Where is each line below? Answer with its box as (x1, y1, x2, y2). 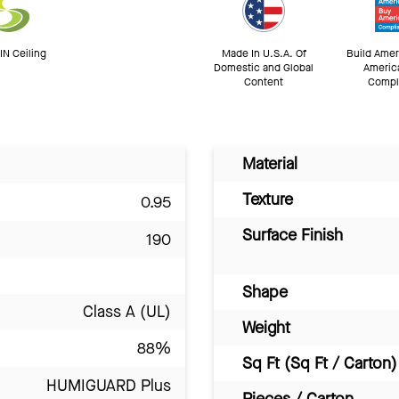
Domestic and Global (214, 60, 313, 75)
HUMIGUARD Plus (46, 374, 171, 396)
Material (242, 152, 297, 175)
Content (244, 74, 283, 89)
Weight (242, 316, 290, 338)
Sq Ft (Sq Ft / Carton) (242, 352, 397, 374)
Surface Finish (242, 224, 343, 246)
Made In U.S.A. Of (221, 45, 306, 61)
